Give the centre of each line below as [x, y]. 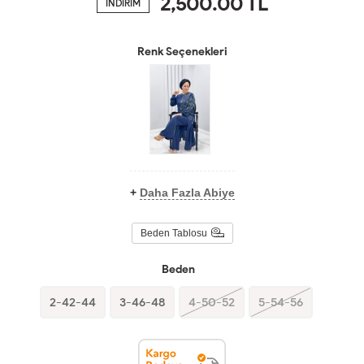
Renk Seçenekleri [182, 51]
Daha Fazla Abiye [187, 193]
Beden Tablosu [173, 233]
